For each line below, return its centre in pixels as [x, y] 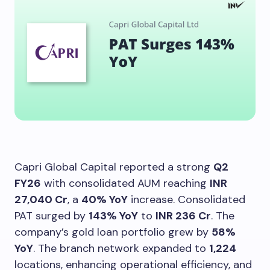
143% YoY [113, 216]
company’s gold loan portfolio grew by [113, 232]
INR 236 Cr [183, 216]
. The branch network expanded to [121, 249]
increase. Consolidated [187, 200]
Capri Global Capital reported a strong [114, 167]
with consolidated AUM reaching [125, 184]
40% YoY [105, 200]
